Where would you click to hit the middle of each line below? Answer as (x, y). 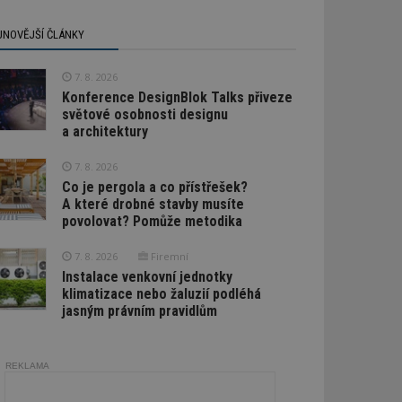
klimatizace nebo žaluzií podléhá (161, 293)
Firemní (168, 256)
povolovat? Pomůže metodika (152, 221)
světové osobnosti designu (144, 114)
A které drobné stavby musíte (153, 204)
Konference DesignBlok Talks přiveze (177, 97)
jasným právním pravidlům (139, 310)
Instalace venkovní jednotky (147, 276)
